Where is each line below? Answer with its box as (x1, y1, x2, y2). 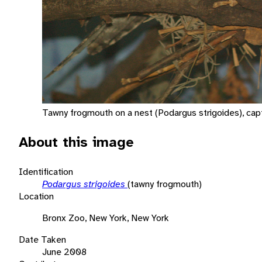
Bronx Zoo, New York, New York (42, 211, 169, 224)
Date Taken (19, 233, 66, 246)
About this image (19, 132, 134, 151)
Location (19, 189, 54, 202)
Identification (19, 165, 73, 178)
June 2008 (42, 245, 87, 258)
